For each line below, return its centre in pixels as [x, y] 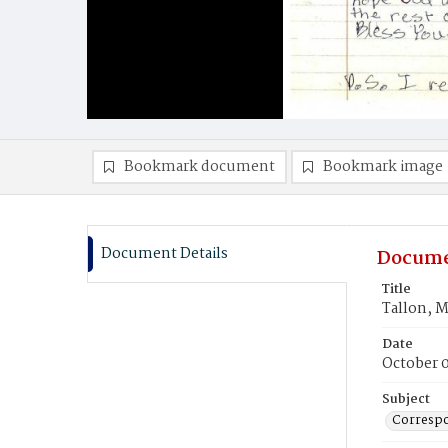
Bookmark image [383, 167]
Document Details [164, 254]
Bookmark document [199, 167]
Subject [406, 399]
